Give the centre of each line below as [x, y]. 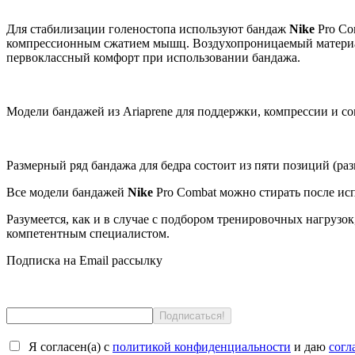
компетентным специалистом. [88, 233]
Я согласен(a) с [67, 346]
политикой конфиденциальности [202, 346]
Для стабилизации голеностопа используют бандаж [148, 29]
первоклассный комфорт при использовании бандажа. [160, 57]
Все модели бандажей [67, 192]
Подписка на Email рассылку [84, 260]
